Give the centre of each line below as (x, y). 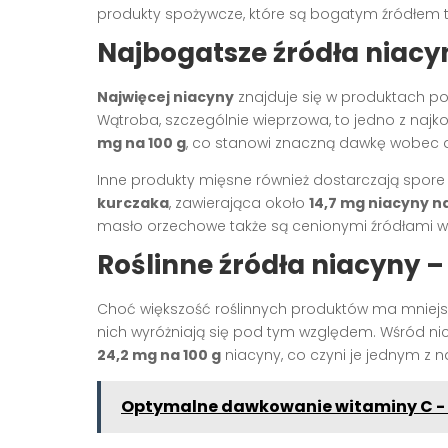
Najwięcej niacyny (165, 96)
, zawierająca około (239, 202)
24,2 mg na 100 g (159, 354)
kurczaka (133, 202)
